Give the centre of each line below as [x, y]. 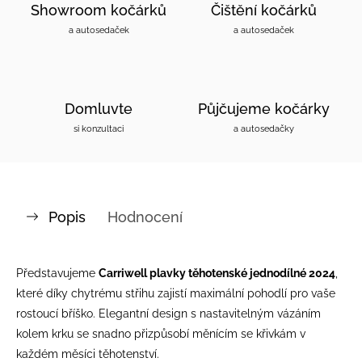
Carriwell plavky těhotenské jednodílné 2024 [217, 273]
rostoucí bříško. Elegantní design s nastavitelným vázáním [168, 313]
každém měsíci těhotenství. [88, 354]
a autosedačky [263, 128]
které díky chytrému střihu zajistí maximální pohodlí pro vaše [176, 293]
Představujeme [57, 273]
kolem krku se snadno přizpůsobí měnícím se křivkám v [161, 333]
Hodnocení [145, 217]
